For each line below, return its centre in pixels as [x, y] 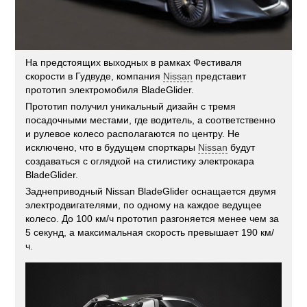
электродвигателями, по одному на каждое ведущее [144, 205]
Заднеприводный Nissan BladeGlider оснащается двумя [151, 191]
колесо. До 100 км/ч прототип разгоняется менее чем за [152, 218]
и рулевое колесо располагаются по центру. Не [133, 133]
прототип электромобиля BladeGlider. [110, 89]
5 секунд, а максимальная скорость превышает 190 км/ [150, 232]
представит [220, 76]
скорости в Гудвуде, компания [95, 76]
